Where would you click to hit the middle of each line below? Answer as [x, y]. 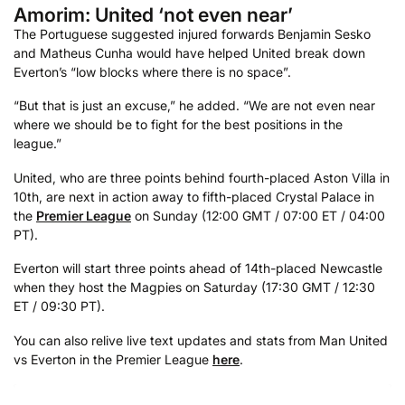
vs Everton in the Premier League [113, 359]
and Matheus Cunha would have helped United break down [189, 52]
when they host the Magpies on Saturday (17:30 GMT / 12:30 [194, 287]
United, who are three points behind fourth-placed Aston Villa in [202, 177]
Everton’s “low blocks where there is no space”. [152, 71]
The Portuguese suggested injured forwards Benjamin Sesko [192, 33]
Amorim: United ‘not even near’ [153, 14]
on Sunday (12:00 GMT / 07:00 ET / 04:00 [258, 215]
